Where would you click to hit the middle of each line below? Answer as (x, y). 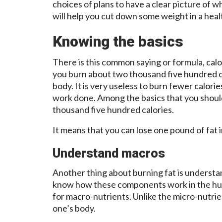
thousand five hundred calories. (113, 109)
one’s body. (74, 208)
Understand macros (109, 153)
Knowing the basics (118, 41)
